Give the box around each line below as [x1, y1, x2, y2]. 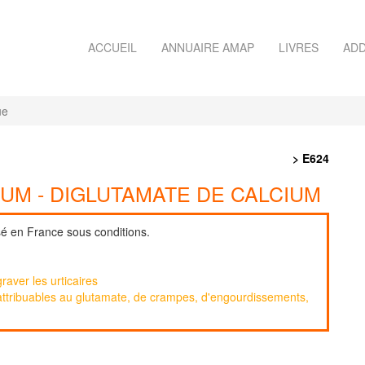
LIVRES [279, 39, 319, 55]
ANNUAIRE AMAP [161, 39, 254, 55]
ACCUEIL [88, 39, 137, 55]
